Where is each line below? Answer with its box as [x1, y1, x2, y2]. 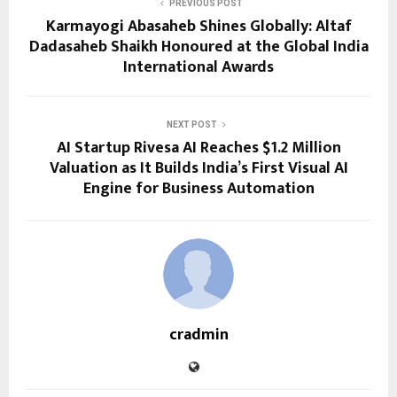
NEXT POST [166, 120, 217, 130]
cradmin [168, 322, 229, 349]
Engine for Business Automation [82, 175, 315, 203]
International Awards [123, 54, 274, 82]
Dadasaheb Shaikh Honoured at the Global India [28, 34, 369, 61]
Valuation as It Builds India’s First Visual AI [49, 155, 348, 183]
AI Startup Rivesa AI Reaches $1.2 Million [56, 135, 341, 162]
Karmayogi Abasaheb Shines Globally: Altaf [45, 13, 352, 41]
